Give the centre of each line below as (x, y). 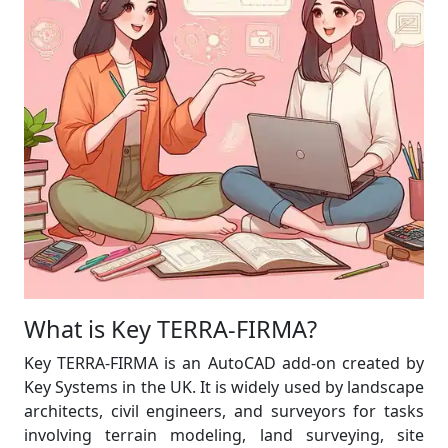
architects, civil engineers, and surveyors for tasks (224, 411)
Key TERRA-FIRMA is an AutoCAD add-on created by (224, 363)
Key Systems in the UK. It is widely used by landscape (224, 387)
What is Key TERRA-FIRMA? (170, 329)
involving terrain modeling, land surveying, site (224, 435)
